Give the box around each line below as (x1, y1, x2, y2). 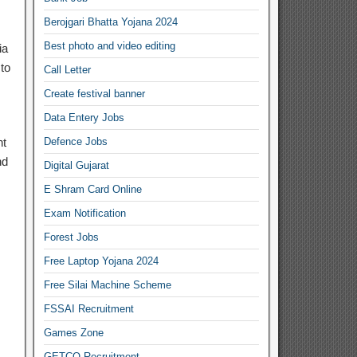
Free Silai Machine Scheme (44, 279, 172, 291)
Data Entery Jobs (44, 112, 125, 124)
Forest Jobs (44, 231, 100, 243)
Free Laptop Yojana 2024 (44, 255, 159, 267)
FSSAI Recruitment (44, 303, 135, 315)
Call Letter (44, 64, 92, 76)
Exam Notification (44, 207, 127, 219)
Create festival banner (44, 88, 146, 100)
